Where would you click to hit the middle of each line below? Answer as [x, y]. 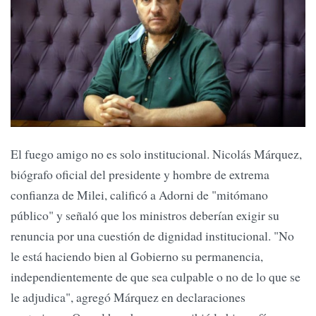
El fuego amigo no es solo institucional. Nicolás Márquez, [156, 154]
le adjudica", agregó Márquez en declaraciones [128, 297]
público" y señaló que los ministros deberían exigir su [145, 215]
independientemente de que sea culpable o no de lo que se [156, 277]
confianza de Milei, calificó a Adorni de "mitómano [139, 195]
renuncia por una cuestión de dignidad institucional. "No [152, 236]
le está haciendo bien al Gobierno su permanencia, [137, 256]
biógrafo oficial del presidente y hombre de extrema [140, 175]
